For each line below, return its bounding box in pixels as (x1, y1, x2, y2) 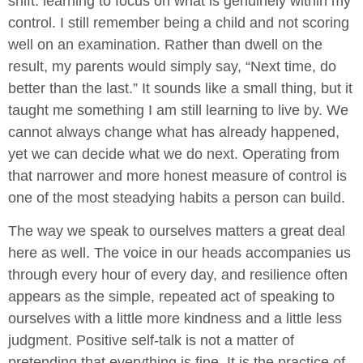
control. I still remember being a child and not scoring (8, 14, 349, 31)
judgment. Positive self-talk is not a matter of (8, 332, 294, 349)
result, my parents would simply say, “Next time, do (8, 58, 336, 75)
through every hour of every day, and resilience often (8, 267, 348, 284)
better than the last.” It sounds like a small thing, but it (8, 79, 352, 96)
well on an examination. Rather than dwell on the (8, 36, 322, 53)
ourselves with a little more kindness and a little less (8, 310, 342, 327)
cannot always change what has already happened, (8, 123, 340, 140)
